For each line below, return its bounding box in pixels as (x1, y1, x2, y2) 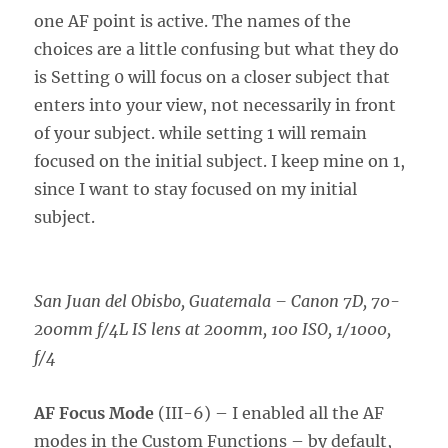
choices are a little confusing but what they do (34, 38, 400, 59)
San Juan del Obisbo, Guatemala (34, 290, 272, 311)
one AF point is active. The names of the (34, 10, 352, 31)
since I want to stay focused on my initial (34, 178, 358, 199)
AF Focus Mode (34, 402, 155, 423)
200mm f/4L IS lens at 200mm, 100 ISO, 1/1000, (34, 318, 392, 339)
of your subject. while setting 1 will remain (34, 122, 368, 143)
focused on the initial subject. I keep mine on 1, (34, 150, 406, 171)
